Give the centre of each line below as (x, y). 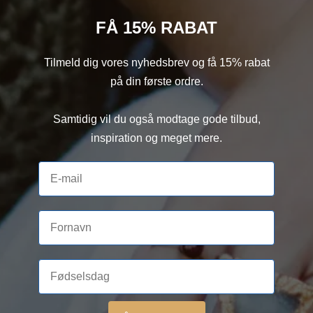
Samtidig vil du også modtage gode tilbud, (156, 119)
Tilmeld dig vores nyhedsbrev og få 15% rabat (156, 63)
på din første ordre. (156, 82)
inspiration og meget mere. (156, 138)
